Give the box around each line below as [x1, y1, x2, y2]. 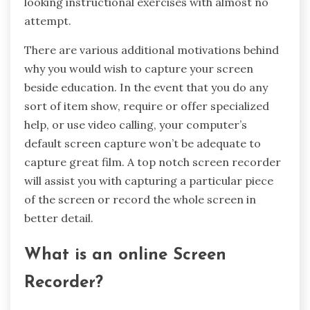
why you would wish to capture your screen [24, 62, 253, 76]
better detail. [24, 211, 93, 226]
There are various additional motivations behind [24, 43, 279, 57]
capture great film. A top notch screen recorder [24, 155, 281, 170]
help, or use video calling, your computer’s [24, 118, 247, 132]
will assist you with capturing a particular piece [24, 174, 273, 188]
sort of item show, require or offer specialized [24, 99, 269, 113]
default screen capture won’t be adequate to [24, 136, 261, 151]
